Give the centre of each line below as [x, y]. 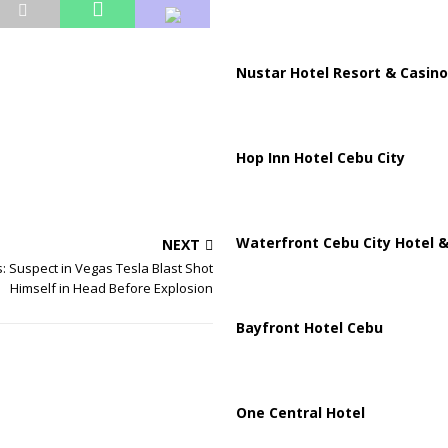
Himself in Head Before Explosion [111, 288]
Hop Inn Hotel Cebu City [320, 157]
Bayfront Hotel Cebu [309, 327]
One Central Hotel [300, 412]
